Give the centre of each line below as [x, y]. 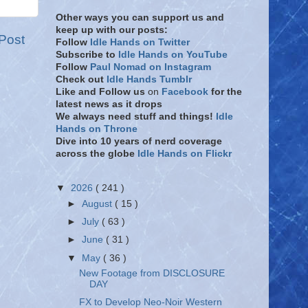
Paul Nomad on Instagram [151, 67]
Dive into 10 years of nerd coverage [139, 141]
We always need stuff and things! [136, 117]
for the [227, 92]
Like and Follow [93, 92]
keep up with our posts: [112, 30]
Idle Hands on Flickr [185, 154]
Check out [81, 79]
